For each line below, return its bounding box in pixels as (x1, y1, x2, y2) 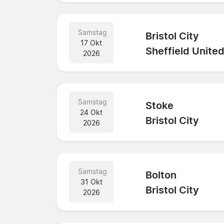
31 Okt (80, 177, 102, 186)
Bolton (145, 169, 177, 181)
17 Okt (80, 38, 102, 47)
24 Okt (80, 107, 103, 116)
